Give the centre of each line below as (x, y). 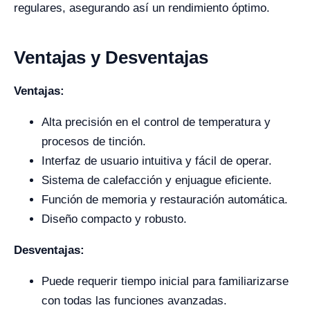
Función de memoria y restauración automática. (165, 200)
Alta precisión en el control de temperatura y (156, 122)
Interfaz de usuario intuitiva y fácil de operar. (157, 161)
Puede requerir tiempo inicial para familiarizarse (165, 281)
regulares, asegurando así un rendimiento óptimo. (142, 8)
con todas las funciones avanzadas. (134, 301)
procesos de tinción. (94, 142)
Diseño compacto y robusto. (114, 219)
